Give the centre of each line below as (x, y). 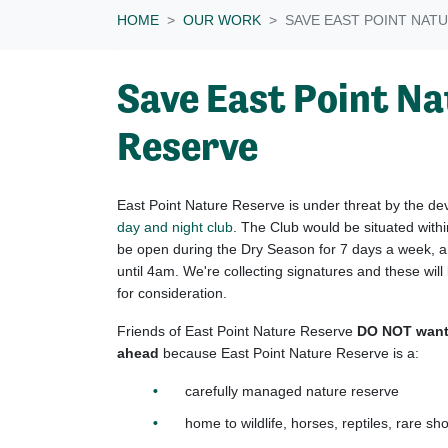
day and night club (175, 226)
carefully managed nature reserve (292, 390)
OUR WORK (222, 19)
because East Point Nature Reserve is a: (291, 352)
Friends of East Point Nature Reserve (235, 330)
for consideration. (174, 292)
